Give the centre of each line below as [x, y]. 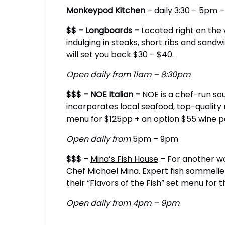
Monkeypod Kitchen [106, 10]
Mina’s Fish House [124, 159]
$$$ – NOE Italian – [104, 95]
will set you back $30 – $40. [121, 54]
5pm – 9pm [155, 139]
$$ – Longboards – [104, 30]
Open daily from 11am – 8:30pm [129, 75]
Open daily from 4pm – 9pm [124, 203]
